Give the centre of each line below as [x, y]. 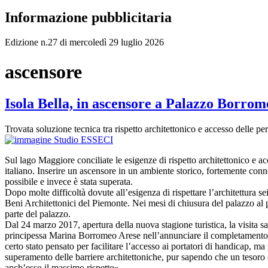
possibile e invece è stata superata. [69, 182]
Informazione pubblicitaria [88, 17]
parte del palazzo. [38, 214]
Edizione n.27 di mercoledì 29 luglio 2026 [84, 42]
